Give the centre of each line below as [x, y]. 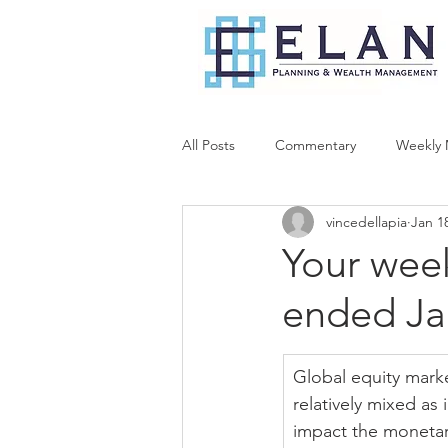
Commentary [315, 144]
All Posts [208, 144]
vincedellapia [366, 221]
